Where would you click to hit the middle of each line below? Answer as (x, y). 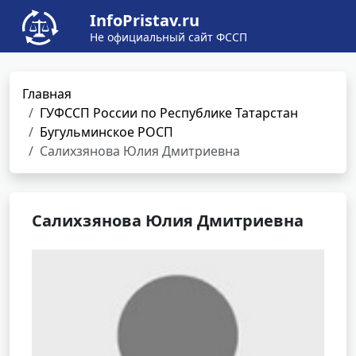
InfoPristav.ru (145, 20)
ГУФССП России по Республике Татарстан (169, 113)
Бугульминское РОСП (106, 132)
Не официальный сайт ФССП (168, 37)
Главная (47, 94)
